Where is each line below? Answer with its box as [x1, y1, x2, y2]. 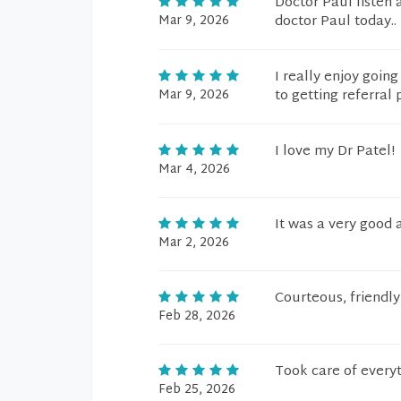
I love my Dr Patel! [275, 140, 395, 164]
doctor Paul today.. [275, 10, 397, 34]
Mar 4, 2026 [158, 158, 230, 181]
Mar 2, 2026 [158, 232, 229, 254]
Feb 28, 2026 [158, 305, 235, 328]
